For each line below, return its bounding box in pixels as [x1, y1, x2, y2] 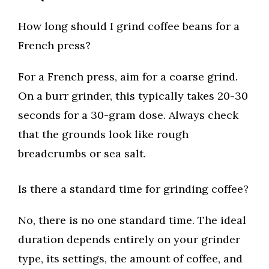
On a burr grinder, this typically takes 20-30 [18, 89, 248, 103]
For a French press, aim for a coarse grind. [18, 70, 238, 84]
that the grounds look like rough [18, 127, 189, 142]
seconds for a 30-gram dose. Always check [18, 108, 238, 122]
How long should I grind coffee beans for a [18, 19, 240, 34]
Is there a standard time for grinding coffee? [18, 182, 249, 196]
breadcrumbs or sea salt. [18, 147, 146, 161]
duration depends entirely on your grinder [18, 232, 240, 247]
